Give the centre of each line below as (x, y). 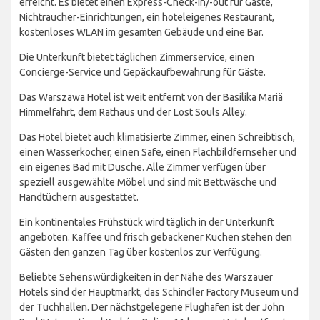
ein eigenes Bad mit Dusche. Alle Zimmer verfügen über (142, 167)
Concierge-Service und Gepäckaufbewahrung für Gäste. (142, 72)
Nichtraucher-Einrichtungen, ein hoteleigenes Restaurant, (147, 17)
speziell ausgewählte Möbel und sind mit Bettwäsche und (148, 182)
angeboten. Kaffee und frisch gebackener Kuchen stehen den (156, 237)
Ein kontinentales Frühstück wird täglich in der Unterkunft (147, 222)
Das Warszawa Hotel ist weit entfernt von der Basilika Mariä (151, 97)
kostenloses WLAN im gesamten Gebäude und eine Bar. (141, 32)
